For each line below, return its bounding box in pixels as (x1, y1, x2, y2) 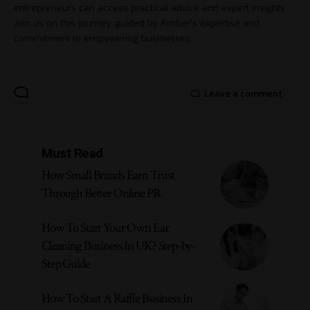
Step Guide (42, 255, 90, 273)
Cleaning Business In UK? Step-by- (42, 237, 195, 255)
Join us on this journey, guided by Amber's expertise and (14, 17, 259, 29)
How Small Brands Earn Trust (42, 166, 175, 184)
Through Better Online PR (42, 184, 161, 202)
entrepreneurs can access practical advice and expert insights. (14, 1, 287, 14)
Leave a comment (204, 87, 282, 100)
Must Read (42, 145, 103, 161)
